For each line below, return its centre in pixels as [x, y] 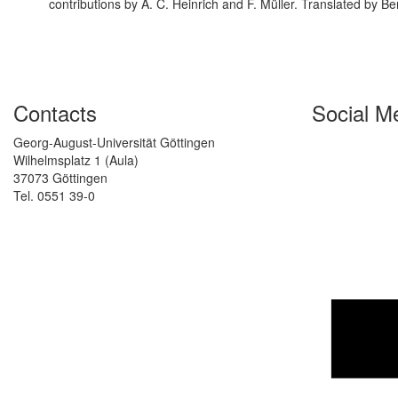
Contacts [55, 113]
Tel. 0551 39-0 [54, 196]
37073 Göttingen [60, 178]
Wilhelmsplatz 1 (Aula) [76, 160]
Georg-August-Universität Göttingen [114, 143]
